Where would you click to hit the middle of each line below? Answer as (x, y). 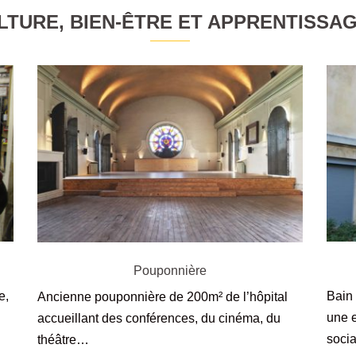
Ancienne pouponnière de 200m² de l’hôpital (163, 297)
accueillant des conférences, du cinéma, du (159, 319)
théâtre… (64, 340)
